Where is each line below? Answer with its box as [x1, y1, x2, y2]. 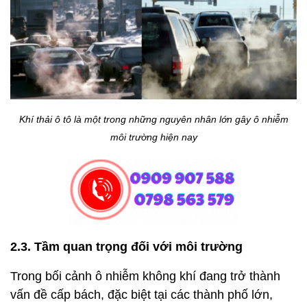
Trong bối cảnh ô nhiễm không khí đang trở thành [10, 269, 280, 284]
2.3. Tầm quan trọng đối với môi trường [10, 240, 243, 254]
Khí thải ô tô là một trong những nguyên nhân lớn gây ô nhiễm [19, 114, 288, 125]
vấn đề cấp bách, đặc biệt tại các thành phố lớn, [10, 288, 273, 302]
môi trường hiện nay [110, 132, 197, 143]
